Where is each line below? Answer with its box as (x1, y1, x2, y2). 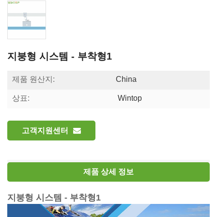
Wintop (116, 93, 142, 102)
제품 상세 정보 (83, 167, 134, 176)
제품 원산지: (12, 75, 55, 83)
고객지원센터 (22, 126, 68, 135)
